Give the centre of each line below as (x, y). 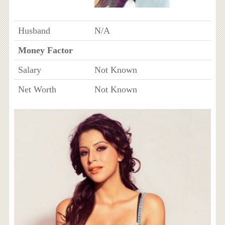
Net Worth (37, 89)
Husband (34, 31)
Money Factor (45, 50)
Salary (29, 70)
